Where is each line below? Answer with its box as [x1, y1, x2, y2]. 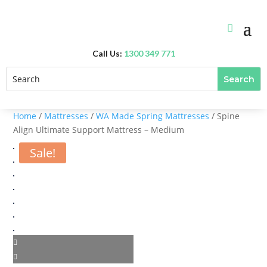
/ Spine [209, 110, 240, 122]
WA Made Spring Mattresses [96, 110, 210, 122]
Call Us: [92, 48, 124, 58]
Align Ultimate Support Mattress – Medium [13, 124, 185, 135]
